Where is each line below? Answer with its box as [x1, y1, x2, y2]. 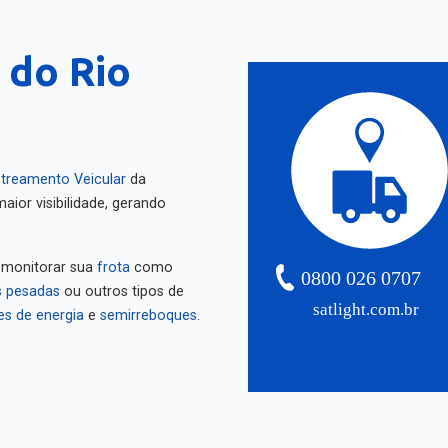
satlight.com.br [313, 293, 420, 313]
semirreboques [100, 300, 197, 317]
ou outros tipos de [60, 276, 184, 293]
